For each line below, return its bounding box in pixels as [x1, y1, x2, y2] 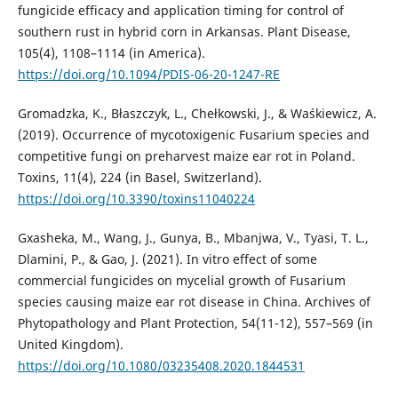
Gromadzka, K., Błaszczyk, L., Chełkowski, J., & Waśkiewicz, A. [17, 105, 377, 123]
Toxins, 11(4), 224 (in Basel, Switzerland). [17, 169, 262, 187]
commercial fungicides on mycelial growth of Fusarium [17, 272, 346, 290]
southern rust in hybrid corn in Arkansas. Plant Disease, [17, 23, 351, 41]
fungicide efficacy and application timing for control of [17, 2, 344, 20]
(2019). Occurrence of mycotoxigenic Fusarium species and [17, 126, 370, 144]
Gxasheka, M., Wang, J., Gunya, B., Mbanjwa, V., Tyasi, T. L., [17, 229, 369, 247]
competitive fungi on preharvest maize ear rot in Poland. [17, 147, 355, 165]
